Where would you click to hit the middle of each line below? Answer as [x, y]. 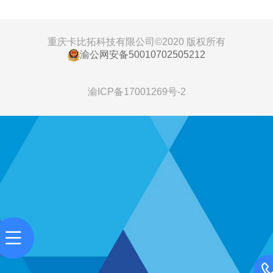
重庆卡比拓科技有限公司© [105, 41]
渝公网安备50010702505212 [143, 54]
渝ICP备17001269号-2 [136, 92]
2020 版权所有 [194, 41]
